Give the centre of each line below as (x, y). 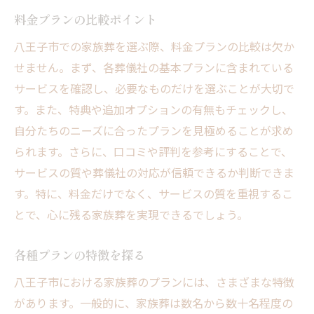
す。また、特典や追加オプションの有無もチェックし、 (153, 110)
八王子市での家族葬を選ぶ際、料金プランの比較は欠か (154, 47)
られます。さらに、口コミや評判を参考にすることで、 (153, 152)
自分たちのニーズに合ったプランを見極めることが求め (154, 131)
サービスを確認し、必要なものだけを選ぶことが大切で (154, 89)
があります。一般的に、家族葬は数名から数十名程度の (153, 303)
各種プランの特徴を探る (80, 255)
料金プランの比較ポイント (86, 20)
